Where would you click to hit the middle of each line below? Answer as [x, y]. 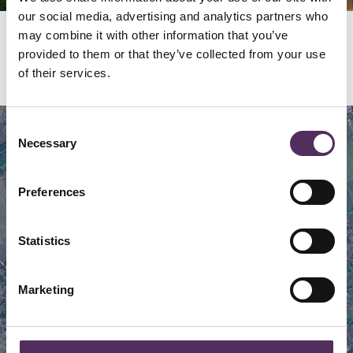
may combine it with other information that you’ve [153, 35]
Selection [30, 146]
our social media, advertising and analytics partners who [173, 16]
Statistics [44, 241]
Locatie [46, 64]
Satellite [115, 129]
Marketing [46, 290]
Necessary [47, 143]
